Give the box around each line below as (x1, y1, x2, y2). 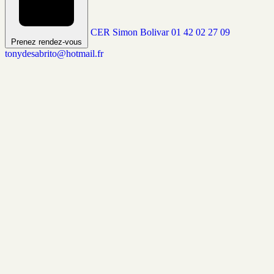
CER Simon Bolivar (91, 27, 169, 38)
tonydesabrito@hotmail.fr (5, 48, 103, 59)
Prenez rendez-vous (11, 37, 82, 47)
